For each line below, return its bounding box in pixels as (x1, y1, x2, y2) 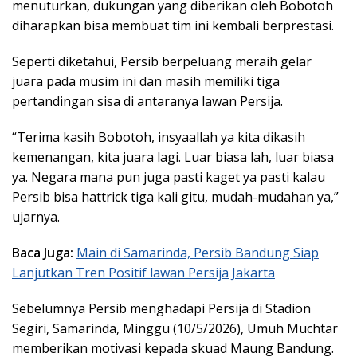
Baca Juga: (12, 244, 76, 262)
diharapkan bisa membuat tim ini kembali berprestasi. (12, 17, 334, 35)
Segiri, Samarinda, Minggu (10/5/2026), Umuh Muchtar (12, 320, 338, 338)
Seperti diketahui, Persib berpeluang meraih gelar (12, 53, 312, 71)
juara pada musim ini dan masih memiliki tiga (12, 73, 280, 91)
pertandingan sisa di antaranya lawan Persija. (12, 92, 283, 111)
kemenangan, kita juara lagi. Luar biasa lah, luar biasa (12, 148, 334, 167)
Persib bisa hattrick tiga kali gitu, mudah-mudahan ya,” (12, 188, 339, 206)
